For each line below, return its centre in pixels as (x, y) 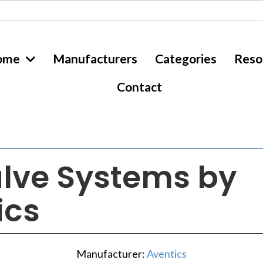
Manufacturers (95, 58)
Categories (186, 58)
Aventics (167, 254)
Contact (139, 87)
